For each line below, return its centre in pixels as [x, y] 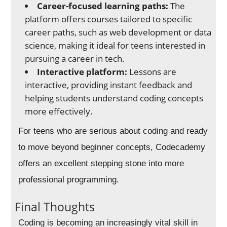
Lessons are [152, 72]
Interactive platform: [82, 72]
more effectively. [59, 111]
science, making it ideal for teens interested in [115, 46]
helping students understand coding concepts [114, 98]
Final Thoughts [55, 207]
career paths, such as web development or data [118, 32]
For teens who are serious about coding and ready [113, 131]
